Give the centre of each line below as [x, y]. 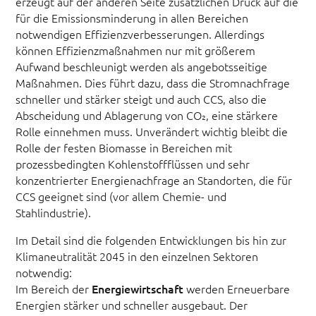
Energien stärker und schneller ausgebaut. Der [132, 305]
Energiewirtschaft [138, 289]
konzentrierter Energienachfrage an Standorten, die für [154, 180]
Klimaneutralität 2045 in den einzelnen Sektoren [137, 256]
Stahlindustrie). [54, 213]
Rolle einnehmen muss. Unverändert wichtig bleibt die [152, 132]
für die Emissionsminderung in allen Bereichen [132, 18]
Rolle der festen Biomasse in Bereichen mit [124, 148]
